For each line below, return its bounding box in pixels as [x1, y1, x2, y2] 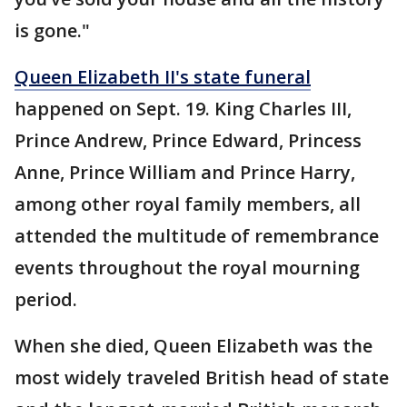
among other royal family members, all [15, 191, 361, 216]
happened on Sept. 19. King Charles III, [15, 95, 352, 121]
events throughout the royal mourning [15, 254, 360, 280]
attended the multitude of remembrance [15, 223, 379, 248]
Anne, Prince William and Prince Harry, [15, 159, 355, 184]
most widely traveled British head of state [15, 364, 389, 390]
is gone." [15, 17, 90, 43]
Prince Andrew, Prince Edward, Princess [15, 127, 362, 153]
